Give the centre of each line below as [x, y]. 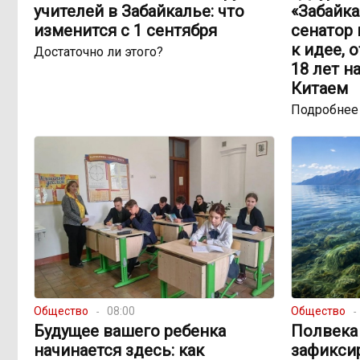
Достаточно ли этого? [98, 52]
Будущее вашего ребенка [130, 331]
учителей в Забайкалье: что [139, 12]
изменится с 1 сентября [125, 31]
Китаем [319, 89]
